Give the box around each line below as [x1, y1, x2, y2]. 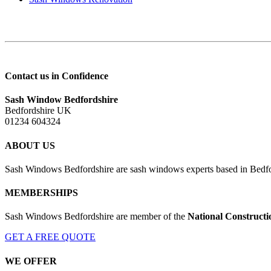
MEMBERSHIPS [5, 188, 78, 198]
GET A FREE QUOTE [5, 232, 96, 243]
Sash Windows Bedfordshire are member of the [5, 211, 188, 222]
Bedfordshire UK [5, 105, 71, 116]
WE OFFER [5, 255, 57, 266]
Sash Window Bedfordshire [5, 94, 118, 105]
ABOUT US [5, 140, 55, 151]
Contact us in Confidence [5, 70, 108, 81]
